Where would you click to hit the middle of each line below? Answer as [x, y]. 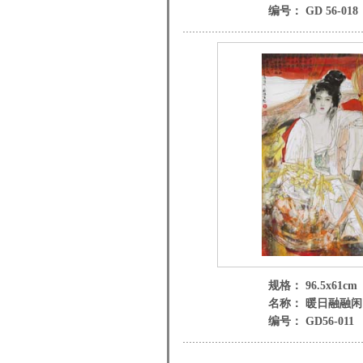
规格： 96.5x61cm [313, 286]
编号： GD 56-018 [313, 11]
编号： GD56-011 [311, 321]
